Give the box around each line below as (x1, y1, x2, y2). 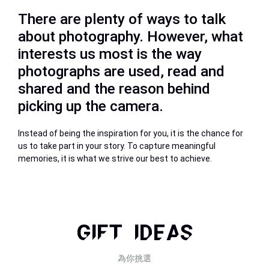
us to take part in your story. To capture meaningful (18, 141, 216, 151)
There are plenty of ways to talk (18, 10, 226, 28)
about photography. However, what (18, 28, 243, 45)
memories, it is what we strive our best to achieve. (18, 154, 212, 163)
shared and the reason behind (18, 80, 210, 97)
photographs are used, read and (18, 62, 225, 80)
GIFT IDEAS (76, 224, 193, 245)
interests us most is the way (18, 45, 202, 62)
